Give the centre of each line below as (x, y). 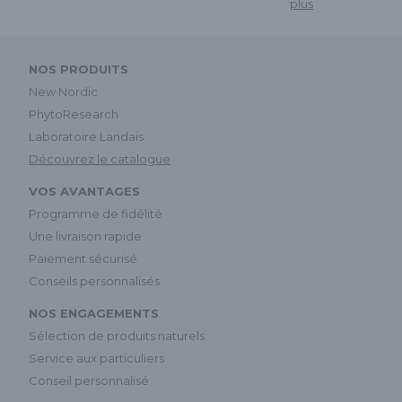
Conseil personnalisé (89, 381)
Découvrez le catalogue (100, 159)
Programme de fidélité (96, 214)
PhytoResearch (74, 114)
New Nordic (63, 92)
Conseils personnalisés (94, 281)
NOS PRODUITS (79, 70)
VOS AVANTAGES (84, 192)
